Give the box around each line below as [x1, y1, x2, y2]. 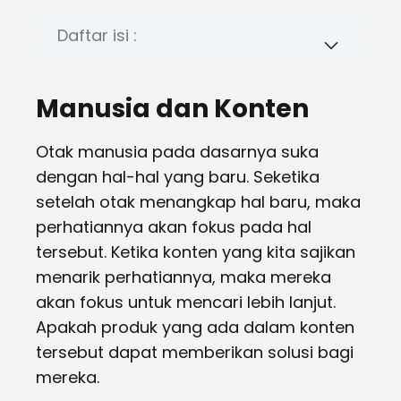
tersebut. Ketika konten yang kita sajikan [36, 241, 355, 263]
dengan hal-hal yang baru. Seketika [36, 166, 320, 188]
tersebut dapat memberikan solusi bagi [36, 341, 354, 363]
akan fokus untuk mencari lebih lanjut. [36, 291, 336, 313]
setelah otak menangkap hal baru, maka [36, 191, 361, 213]
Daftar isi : [57, 24, 137, 47]
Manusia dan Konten [36, 91, 309, 126]
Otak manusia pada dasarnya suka [36, 141, 319, 163]
